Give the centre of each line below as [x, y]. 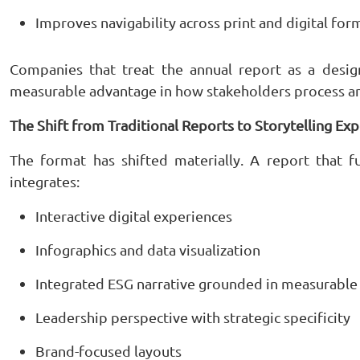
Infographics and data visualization [148, 250]
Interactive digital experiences [134, 216]
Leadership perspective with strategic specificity [193, 317]
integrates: [45, 181]
